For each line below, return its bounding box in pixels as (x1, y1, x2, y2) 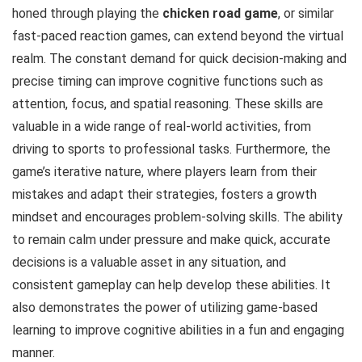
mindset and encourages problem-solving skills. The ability (12, 209, 343, 225)
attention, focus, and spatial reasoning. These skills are (12, 96, 323, 112)
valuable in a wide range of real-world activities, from (12, 119, 311, 134)
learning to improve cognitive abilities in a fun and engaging (12, 322, 344, 338)
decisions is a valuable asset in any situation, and (12, 255, 286, 270)
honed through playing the (12, 6, 162, 21)
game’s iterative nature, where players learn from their (12, 164, 317, 179)
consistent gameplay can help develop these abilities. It (12, 277, 330, 293)
